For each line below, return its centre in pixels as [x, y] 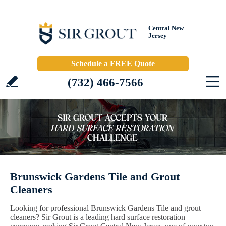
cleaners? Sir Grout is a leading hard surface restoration [98, 217]
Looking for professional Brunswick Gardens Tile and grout [105, 208]
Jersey [158, 36]
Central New [166, 28]
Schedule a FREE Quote [113, 63]
